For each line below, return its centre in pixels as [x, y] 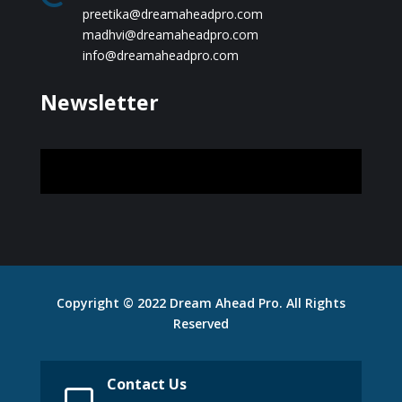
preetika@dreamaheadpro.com [172, 14]
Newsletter [99, 102]
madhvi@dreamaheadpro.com [170, 35]
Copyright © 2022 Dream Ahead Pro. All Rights [201, 303]
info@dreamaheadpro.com [160, 55]
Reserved [201, 323]
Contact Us [146, 384]
